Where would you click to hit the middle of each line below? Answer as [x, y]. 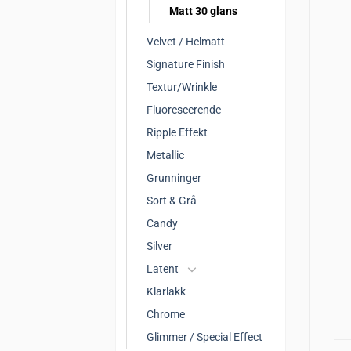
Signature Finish [186, 64]
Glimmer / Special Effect [204, 337]
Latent [163, 269]
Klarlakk [166, 291]
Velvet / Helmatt [186, 42]
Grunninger [174, 178]
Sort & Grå [172, 201]
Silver [159, 246]
